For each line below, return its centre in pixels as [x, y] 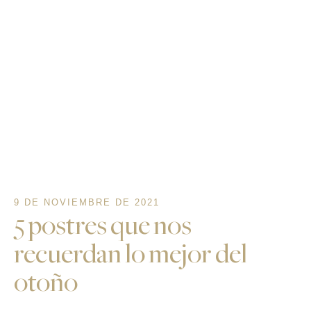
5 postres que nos [103, 226]
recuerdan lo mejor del [131, 254]
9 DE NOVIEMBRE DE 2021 [87, 203]
